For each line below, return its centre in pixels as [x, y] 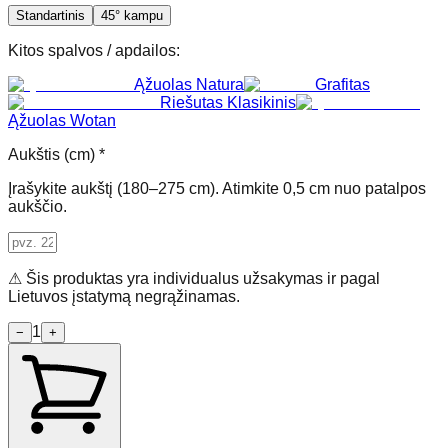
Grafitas [342, 84]
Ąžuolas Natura [189, 84]
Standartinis [50, 15]
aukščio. [37, 206]
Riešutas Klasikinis [228, 102]
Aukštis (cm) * [56, 154]
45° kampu [132, 15]
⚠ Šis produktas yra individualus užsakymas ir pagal [194, 278]
